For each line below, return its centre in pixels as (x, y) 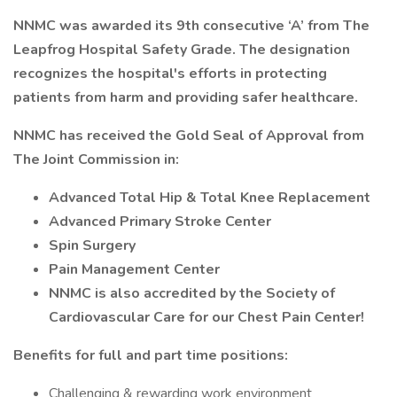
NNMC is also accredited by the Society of (192, 293)
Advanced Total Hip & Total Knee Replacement (210, 198)
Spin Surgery (92, 245)
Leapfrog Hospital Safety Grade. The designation (182, 50)
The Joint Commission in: (96, 160)
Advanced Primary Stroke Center (160, 222)
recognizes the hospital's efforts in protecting (170, 74)
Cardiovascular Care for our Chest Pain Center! (206, 317)
